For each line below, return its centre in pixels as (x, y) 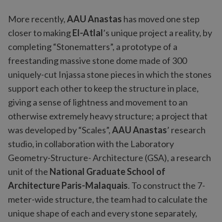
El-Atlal (88, 33)
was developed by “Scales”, (60, 130)
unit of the (29, 171)
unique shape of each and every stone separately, (103, 213)
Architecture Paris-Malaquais (68, 185)
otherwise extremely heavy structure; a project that (108, 116)
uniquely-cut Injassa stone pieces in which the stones (110, 74)
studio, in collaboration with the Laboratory (91, 144)
